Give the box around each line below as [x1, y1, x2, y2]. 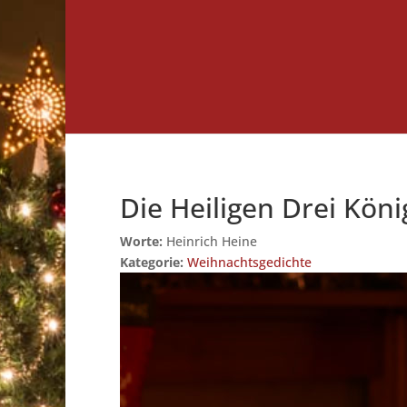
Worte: [120, 233, 163, 250]
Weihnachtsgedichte [187, 253, 312, 271]
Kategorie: [120, 253, 187, 271]
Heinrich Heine [163, 233, 257, 250]
